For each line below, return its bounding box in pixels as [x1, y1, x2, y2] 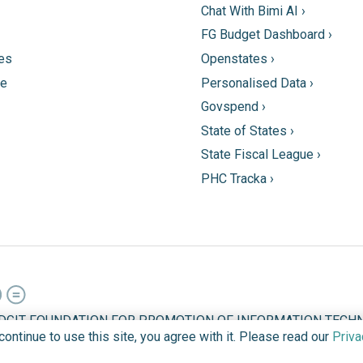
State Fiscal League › [201, 147, 321, 163]
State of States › [201, 122, 294, 139]
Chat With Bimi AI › [201, 2, 305, 19]
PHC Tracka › [201, 171, 274, 187]
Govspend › [201, 99, 266, 115]
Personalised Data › [201, 75, 314, 91]
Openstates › [201, 51, 275, 67]
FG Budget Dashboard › [201, 27, 332, 43]
